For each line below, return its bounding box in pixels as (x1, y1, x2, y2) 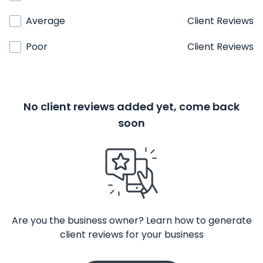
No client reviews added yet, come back (23, 99, 240, 114)
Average (26, 14, 65, 28)
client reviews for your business (59, 228, 204, 241)
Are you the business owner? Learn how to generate (11, 214, 252, 227)
